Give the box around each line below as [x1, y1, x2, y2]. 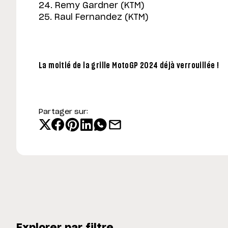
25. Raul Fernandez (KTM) [39, 13, 149, 21]
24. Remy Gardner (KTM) [39, 1, 145, 10]
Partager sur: [39, 108, 88, 116]
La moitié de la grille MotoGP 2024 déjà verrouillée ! [39, 62, 219, 70]
